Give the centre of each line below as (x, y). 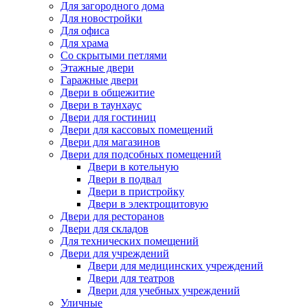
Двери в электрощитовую (148, 204)
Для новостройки (101, 19)
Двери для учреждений (115, 254)
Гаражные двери (99, 80)
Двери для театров (131, 278)
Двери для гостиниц (108, 118)
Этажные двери (97, 68)
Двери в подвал (125, 179)
